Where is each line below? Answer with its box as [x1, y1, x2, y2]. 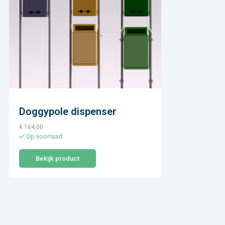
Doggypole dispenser [19, 105, 117, 118]
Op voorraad [25, 132, 62, 140]
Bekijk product [36, 155, 79, 163]
